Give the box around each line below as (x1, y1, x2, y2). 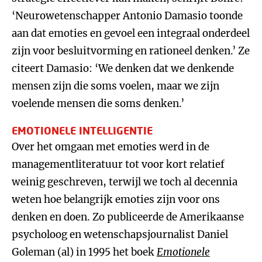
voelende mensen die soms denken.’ (12, 97, 184, 110)
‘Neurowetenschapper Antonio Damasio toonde (12, 9, 243, 22)
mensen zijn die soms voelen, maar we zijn (12, 80, 219, 92)
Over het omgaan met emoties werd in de (12, 140, 209, 153)
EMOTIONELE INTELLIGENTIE (12, 124, 153, 137)
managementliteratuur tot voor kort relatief (12, 158, 225, 171)
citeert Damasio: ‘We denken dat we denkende (12, 62, 234, 75)
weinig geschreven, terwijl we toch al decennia (12, 175, 237, 188)
